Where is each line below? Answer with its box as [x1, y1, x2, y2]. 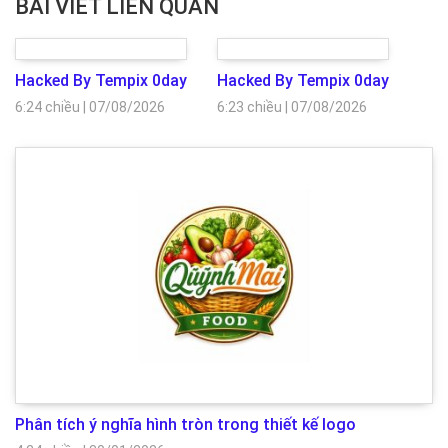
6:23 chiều [217, 98, 282, 115]
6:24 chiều [15, 98, 80, 115]
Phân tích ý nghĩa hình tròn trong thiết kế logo [15, 414, 356, 434]
